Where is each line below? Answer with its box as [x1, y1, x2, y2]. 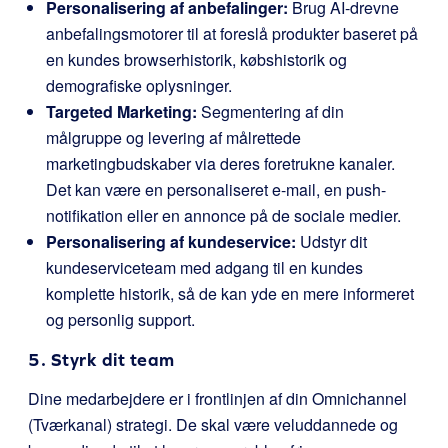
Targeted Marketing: [46, 100, 197, 123]
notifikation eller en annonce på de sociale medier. [46, 204, 401, 227]
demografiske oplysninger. [46, 74, 232, 97]
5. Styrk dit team [28, 349, 175, 370]
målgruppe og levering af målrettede [46, 126, 301, 149]
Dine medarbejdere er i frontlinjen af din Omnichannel [28, 387, 407, 410]
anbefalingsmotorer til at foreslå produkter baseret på [46, 22, 418, 45]
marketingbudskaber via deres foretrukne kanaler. [46, 152, 395, 175]
